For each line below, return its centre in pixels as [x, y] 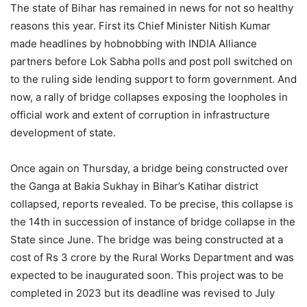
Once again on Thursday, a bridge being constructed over [149, 169]
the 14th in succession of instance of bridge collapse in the [153, 222]
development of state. [63, 133]
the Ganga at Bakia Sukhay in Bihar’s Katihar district [134, 186]
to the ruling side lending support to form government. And [153, 79]
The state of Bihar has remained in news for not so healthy [152, 8]
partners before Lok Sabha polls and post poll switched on [151, 62]
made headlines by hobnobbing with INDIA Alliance [134, 44]
